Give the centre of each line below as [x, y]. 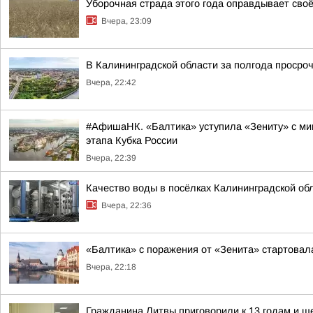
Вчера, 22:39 [111, 158]
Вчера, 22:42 [111, 82]
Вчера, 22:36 [126, 205]
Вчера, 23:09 [126, 21]
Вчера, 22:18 [111, 267]
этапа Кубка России [132, 140]
